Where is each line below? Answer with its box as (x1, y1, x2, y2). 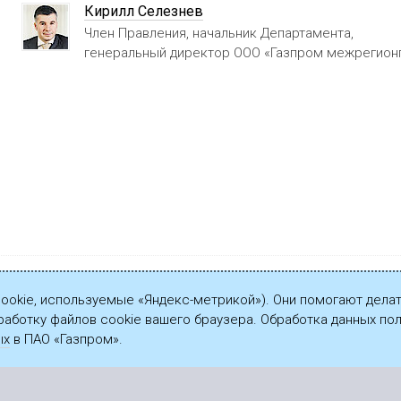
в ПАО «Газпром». (10, 331, 123, 347)
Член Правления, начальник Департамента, (84, 25, 354, 42)
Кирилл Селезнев (84, 3, 203, 20)
